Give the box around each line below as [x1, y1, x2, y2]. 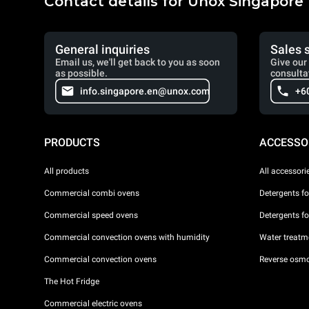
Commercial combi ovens [44, 188, 139, 198]
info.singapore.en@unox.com [80, 86, 210, 97]
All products [44, 166, 89, 176]
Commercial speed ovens [44, 210, 138, 220]
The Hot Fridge [44, 276, 99, 286]
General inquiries [55, 42, 150, 57]
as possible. [55, 68, 108, 79]
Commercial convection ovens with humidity [44, 232, 210, 242]
